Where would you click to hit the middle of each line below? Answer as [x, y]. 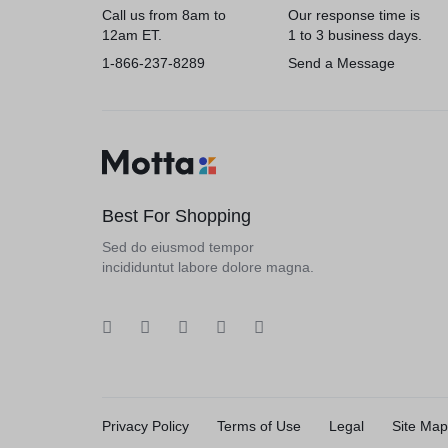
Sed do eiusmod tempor [178, 247]
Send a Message [342, 63]
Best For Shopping [176, 216]
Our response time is [354, 15]
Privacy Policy [145, 426]
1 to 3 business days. [355, 35]
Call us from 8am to [164, 15]
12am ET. [132, 35]
